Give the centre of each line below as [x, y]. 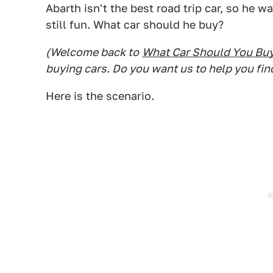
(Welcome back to [92, 52]
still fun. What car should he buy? [135, 25]
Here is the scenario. [100, 96]
